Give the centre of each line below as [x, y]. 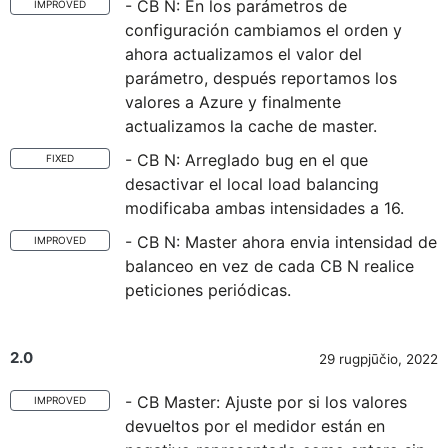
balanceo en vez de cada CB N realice [269, 266]
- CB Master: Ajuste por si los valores [266, 402]
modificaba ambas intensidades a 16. [264, 208]
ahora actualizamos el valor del [243, 54]
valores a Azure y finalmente [233, 102]
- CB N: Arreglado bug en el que [246, 160]
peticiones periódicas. [208, 290]
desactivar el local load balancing [252, 184]
